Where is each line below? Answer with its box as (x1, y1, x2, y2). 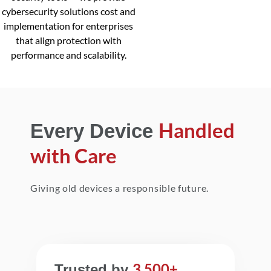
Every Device (30, 120, 158, 143)
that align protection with (15, 34, 122, 47)
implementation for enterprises (4, 20, 133, 32)
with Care (30, 143, 117, 168)
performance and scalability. (10, 49, 126, 61)
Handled (158, 118, 235, 143)
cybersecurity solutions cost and (1, 5, 135, 18)
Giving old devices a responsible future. (30, 182, 209, 194)
